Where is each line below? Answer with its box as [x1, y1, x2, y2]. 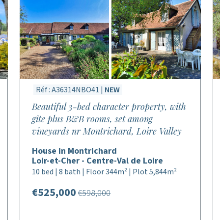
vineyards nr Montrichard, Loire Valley [32, 125, 182, 137]
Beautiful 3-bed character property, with [32, 101, 187, 112]
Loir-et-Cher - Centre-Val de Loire [32, 155, 164, 167]
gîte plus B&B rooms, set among [32, 113, 153, 125]
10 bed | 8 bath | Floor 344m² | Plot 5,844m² [32, 166, 177, 177]
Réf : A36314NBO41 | [36, 84, 105, 95]
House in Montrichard [32, 145, 117, 157]
